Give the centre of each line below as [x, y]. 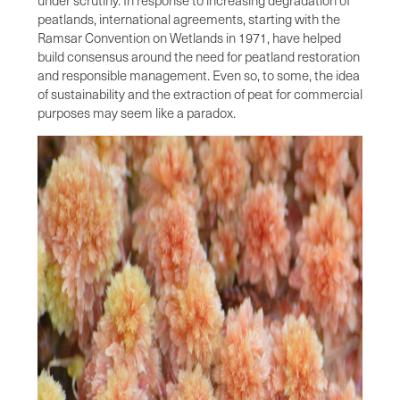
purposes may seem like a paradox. [137, 112]
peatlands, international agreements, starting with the [189, 18]
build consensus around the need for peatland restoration [199, 56]
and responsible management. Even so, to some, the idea [199, 75]
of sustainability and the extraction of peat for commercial [200, 93]
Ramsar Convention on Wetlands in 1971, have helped [189, 37]
